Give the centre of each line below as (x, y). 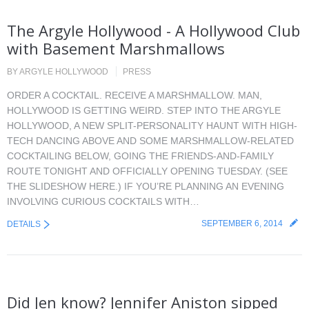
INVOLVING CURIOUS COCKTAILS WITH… (103, 201)
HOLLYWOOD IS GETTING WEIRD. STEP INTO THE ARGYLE (144, 110)
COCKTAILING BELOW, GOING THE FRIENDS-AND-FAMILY (140, 156)
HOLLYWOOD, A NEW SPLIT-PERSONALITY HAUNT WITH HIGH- (152, 126)
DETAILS (24, 224)
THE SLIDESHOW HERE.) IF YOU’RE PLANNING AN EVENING (146, 186)
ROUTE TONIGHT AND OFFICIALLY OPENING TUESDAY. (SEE (147, 171)
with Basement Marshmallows (116, 48)
